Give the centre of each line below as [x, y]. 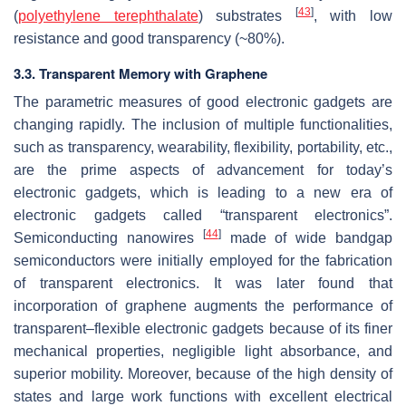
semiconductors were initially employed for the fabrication [203, 261]
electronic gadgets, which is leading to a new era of [203, 193]
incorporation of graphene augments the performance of [203, 306]
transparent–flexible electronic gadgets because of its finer [203, 329]
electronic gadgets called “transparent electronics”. [203, 216]
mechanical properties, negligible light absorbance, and [203, 352]
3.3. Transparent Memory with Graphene [140, 74]
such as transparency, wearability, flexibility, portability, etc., [203, 148]
